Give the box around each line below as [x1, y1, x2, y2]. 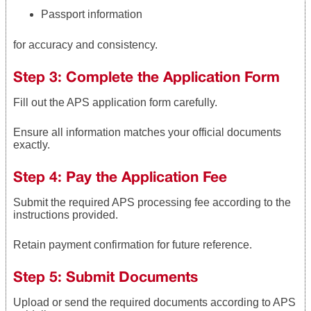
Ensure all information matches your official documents [13, 126, 281, 138]
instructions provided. [13, 208, 118, 221]
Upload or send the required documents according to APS [13, 296, 296, 308]
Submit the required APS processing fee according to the [13, 196, 291, 208]
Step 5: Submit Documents [13, 267, 198, 285]
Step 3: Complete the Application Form [13, 67, 280, 85]
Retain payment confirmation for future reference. [13, 238, 252, 251]
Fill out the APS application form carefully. [13, 96, 217, 108]
